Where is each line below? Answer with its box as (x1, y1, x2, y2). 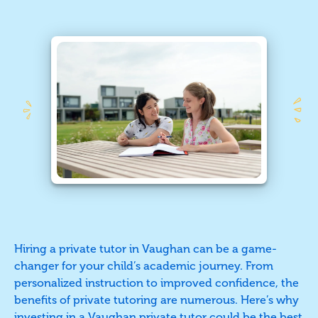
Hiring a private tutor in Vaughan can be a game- (14, 241, 277, 256)
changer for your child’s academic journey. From (14, 258, 273, 273)
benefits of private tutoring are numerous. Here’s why (14, 292, 299, 307)
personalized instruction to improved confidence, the (14, 275, 299, 290)
